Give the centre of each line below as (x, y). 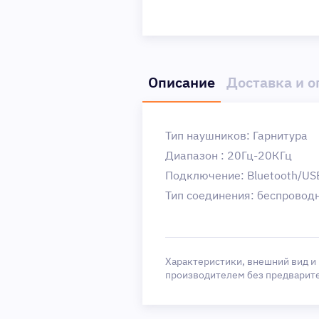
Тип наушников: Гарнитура (236, 135)
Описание (182, 82)
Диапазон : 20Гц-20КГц (229, 155)
